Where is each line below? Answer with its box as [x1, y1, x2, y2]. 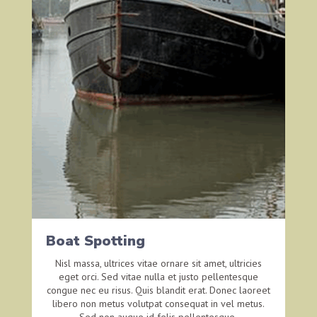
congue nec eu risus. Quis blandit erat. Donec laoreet [46, 283, 270, 296]
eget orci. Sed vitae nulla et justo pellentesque [58, 270, 258, 283]
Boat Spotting [45, 231, 145, 250]
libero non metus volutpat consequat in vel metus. [52, 296, 265, 310]
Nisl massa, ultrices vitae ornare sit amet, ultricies [54, 256, 262, 270]
